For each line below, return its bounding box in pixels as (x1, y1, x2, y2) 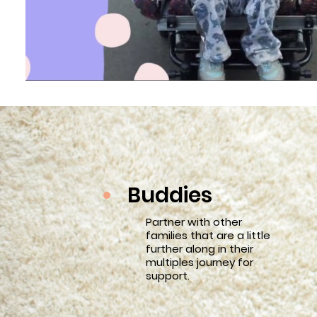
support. (146, 268, 190, 283)
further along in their (146, 241, 253, 256)
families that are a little (146, 228, 270, 243)
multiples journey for (146, 255, 253, 270)
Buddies (127, 180, 212, 210)
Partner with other (146, 214, 242, 229)
